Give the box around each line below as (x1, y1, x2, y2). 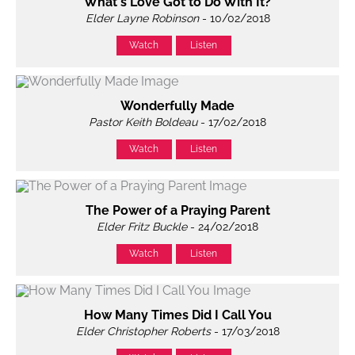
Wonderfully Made (120, 98, 235, 114)
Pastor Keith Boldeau (89, 116, 197, 129)
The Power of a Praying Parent (85, 203, 270, 219)
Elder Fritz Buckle (97, 220, 187, 234)
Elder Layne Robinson (85, 11, 199, 25)
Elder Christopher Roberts (75, 325, 211, 338)
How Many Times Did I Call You (83, 307, 272, 323)
